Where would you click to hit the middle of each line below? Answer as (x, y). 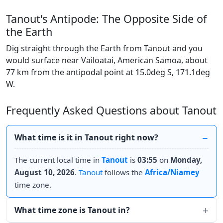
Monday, (186, 160)
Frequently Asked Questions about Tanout (111, 110)
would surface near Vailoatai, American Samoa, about (107, 60)
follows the (124, 172)
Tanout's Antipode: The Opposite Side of (106, 19)
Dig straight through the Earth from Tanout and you (104, 48)
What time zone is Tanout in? (72, 210)
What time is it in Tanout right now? (86, 137)
